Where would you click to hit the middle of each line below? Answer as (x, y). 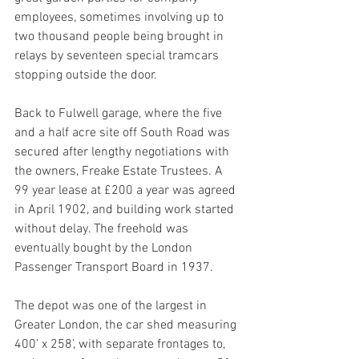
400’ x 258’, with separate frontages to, (121, 345)
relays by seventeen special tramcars (118, 56)
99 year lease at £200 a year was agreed (127, 191)
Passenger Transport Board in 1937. (114, 268)
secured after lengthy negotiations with (123, 152)
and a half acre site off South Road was (124, 133)
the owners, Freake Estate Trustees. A (120, 171)
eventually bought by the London (105, 248)
